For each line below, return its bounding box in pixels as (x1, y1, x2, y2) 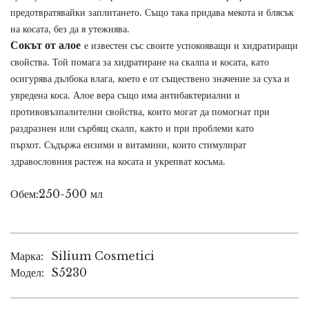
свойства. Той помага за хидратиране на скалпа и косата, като (10, 56, 269, 68)
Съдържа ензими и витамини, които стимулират (44, 139, 246, 151)
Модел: (10, 266, 44, 279)
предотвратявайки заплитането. (10, 6, 145, 19)
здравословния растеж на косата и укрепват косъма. (10, 155, 226, 168)
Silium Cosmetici (51, 249, 154, 263)
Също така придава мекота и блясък (145, 6, 294, 19)
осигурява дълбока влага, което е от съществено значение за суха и (10, 72, 290, 85)
